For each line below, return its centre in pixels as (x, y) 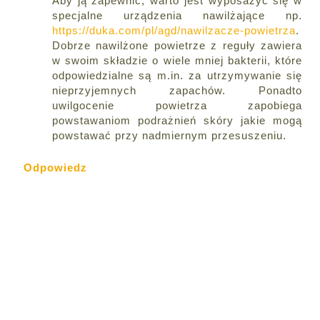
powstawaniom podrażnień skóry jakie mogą (177, 121)
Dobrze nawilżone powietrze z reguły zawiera (177, 46)
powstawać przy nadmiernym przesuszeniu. (169, 136)
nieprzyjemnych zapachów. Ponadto (177, 91)
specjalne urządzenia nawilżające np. (177, 16)
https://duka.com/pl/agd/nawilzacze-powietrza (174, 31)
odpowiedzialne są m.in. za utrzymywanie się (177, 76)
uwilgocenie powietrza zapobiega (177, 106)
